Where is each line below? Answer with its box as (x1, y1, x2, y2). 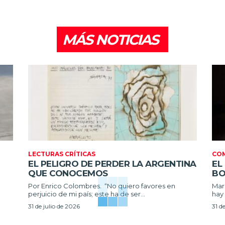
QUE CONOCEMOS (28, 168, 108, 178)
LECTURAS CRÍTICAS (28, 150, 95, 158)
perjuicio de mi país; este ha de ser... (28, 189, 145, 198)
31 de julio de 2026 (28, 202, 80, 210)
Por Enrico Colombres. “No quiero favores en (28, 181, 104, 190)
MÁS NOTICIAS (62, 31, 158, 48)
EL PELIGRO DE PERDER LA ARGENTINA (28, 158, 196, 169)
